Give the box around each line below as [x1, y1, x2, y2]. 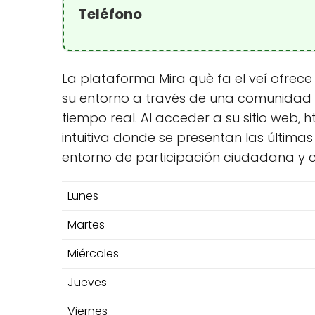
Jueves [67, 274, 107, 290]
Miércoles [67, 245, 119, 262]
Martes [67, 217, 105, 233]
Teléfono [75, 4, 142, 24]
